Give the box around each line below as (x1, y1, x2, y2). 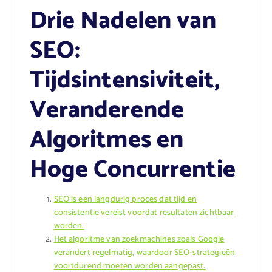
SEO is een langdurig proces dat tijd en (53, 192, 197, 206)
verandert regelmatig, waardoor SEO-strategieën (53, 245, 235, 260)
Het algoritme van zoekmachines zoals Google (53, 232, 225, 246)
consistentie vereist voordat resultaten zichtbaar (53, 205, 234, 220)
